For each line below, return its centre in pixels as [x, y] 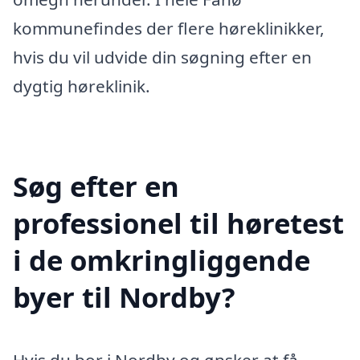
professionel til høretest [178, 223]
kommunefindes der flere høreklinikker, [169, 28]
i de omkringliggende [162, 260]
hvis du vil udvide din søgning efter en [162, 57]
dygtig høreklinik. [82, 86]
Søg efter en [96, 186]
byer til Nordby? [124, 297]
